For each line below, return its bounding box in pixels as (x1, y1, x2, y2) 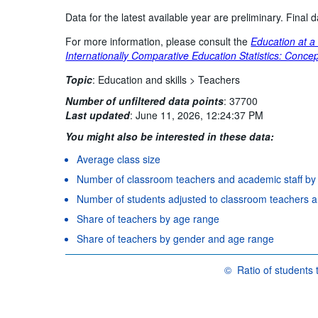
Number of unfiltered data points (65, 93, 224, 108)
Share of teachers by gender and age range (77, 231, 275, 246)
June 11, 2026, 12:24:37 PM (136, 107, 264, 122)
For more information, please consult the (65, 33, 251, 48)
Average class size (77, 151, 161, 166)
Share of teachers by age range (77, 211, 220, 226)
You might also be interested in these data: (65, 128, 275, 143)
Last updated (65, 107, 131, 122)
